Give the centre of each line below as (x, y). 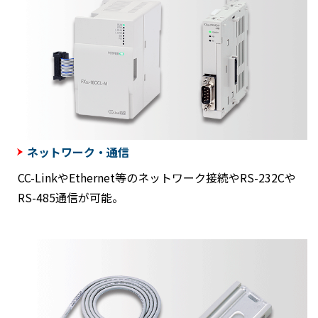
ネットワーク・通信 (78, 152)
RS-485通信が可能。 (71, 198)
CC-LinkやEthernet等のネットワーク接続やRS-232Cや (157, 178)
